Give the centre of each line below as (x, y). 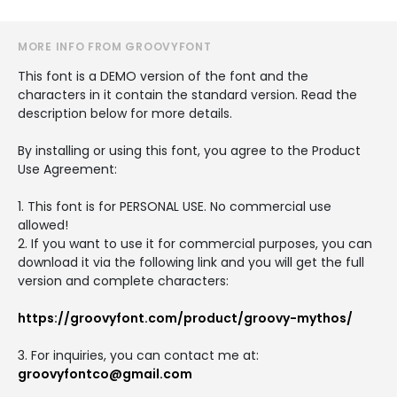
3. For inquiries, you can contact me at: (138, 355)
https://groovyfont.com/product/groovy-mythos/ (185, 318)
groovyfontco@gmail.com (105, 374)
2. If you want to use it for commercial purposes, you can (195, 243)
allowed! (43, 225)
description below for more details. (125, 113)
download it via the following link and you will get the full (191, 262)
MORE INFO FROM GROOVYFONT (115, 46)
